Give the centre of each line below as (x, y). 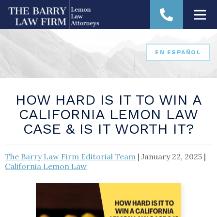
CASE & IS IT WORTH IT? (108, 129)
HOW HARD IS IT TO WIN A (108, 100)
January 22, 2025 (172, 156)
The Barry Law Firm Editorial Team (70, 156)
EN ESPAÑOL (178, 52)
